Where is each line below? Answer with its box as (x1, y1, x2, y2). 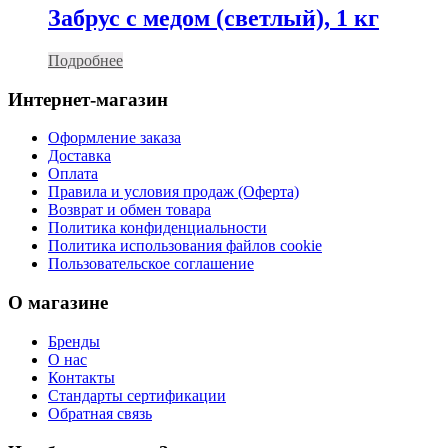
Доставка (48, 147, 111, 165)
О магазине (8, 292, 108, 314)
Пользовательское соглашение (48, 255, 254, 273)
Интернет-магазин (8, 88, 168, 110)
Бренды (48, 332, 100, 350)
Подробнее (48, 52, 123, 70)
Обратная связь (48, 404, 152, 422)
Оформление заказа (48, 129, 181, 147)
